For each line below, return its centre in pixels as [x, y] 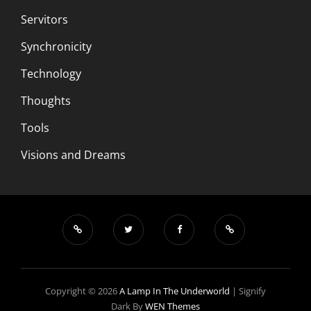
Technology [51, 73]
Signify [252, 291]
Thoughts [46, 100]
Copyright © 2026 [82, 291]
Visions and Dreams [73, 154]
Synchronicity [56, 46]
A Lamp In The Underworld [175, 291]
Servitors [44, 19]
